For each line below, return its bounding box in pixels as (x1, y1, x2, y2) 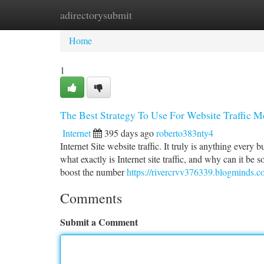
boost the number (60, 166, 127, 178)
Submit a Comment (60, 215, 138, 229)
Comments (60, 189, 122, 207)
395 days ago (104, 127, 154, 139)
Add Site (203, 8, 236, 21)
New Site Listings (118, 8, 185, 21)
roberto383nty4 (156, 127, 213, 139)
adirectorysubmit (60, 8, 132, 22)
